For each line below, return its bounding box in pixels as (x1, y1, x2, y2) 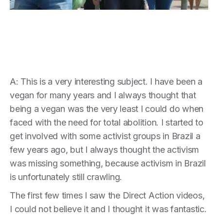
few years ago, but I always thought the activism (10, 144, 199, 155)
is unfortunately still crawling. (10, 171, 122, 182)
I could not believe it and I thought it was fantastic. (10, 203, 207, 214)
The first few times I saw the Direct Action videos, (10, 190, 205, 200)
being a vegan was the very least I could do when (10, 103, 203, 114)
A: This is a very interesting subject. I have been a (10, 76, 202, 87)
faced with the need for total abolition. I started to (10, 117, 203, 127)
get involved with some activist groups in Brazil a (10, 130, 200, 141)
